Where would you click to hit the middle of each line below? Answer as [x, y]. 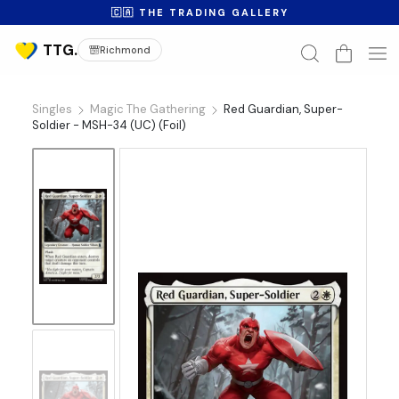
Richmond [125, 50]
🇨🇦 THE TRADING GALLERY [199, 12]
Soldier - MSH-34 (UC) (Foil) [109, 125]
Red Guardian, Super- [283, 109]
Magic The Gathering [147, 109]
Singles [52, 109]
